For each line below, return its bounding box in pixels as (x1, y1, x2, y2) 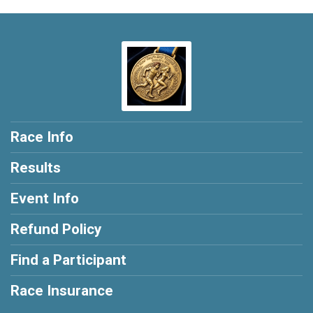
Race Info (10, 129, 73, 146)
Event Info (10, 190, 79, 208)
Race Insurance (10, 282, 113, 300)
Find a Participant (10, 252, 126, 269)
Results (10, 159, 61, 177)
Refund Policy (10, 221, 101, 238)
